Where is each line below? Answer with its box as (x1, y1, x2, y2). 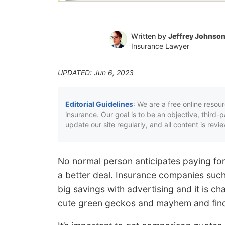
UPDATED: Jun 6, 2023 (58, 68, 134, 77)
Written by (131, 31, 168, 40)
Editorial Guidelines (65, 99, 133, 108)
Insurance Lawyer (131, 41, 189, 50)
